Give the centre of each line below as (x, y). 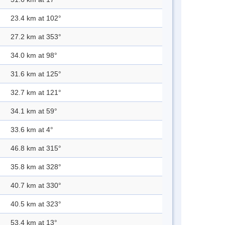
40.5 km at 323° (36, 204)
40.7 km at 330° (36, 186)
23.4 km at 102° (36, 18)
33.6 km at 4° (32, 130)
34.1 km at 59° (34, 111)
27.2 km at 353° (36, 37)
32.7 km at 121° (36, 93)
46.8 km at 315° (36, 148)
